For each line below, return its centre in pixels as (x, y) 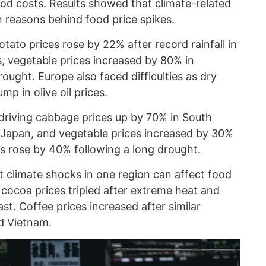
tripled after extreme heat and (142, 190)
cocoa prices (33, 190)
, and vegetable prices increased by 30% (132, 133)
